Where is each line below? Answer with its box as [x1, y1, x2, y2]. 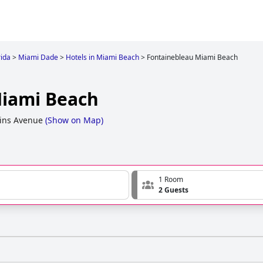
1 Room [159, 174, 183, 185]
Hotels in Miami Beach [66, 52, 139, 62]
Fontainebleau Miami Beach [147, 52, 238, 62]
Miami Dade [18, 52, 58, 62]
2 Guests [159, 185, 188, 195]
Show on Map [48, 114, 101, 126]
